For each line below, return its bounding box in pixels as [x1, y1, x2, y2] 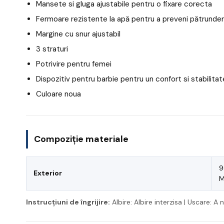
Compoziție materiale [34, 132, 128, 145]
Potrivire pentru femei [36, 58, 111, 69]
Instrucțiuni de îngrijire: [26, 197, 110, 206]
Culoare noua [36, 88, 81, 99]
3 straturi [36, 43, 68, 54]
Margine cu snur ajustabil [36, 28, 120, 39]
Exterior [33, 168, 62, 177]
